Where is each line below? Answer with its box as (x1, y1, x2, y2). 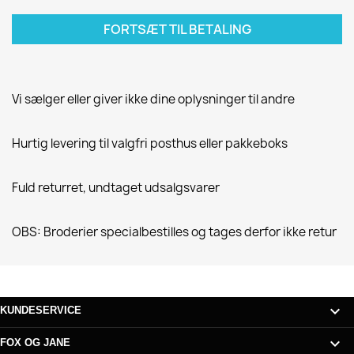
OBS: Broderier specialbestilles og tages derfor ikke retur (12, 224, 337, 241)
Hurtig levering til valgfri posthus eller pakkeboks (12, 135, 288, 153)
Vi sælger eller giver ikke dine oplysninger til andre (12, 91, 295, 108)
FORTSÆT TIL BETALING (103, 21, 251, 39)
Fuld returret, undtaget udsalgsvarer (12, 179, 220, 197)
